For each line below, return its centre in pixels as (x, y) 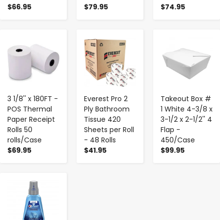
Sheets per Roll (109, 129)
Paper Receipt (31, 119)
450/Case (178, 140)
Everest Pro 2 (106, 98)
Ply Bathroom (107, 109)
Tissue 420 (102, 119)
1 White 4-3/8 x (187, 109)
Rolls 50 (20, 129)
